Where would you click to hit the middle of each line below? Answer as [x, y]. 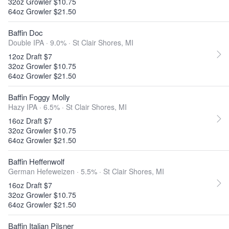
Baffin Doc [26, 32]
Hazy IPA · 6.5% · [37, 107]
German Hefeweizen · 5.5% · [56, 171]
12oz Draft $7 [30, 56]
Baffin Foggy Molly [39, 97]
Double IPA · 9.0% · [40, 42]
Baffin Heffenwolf [36, 161]
